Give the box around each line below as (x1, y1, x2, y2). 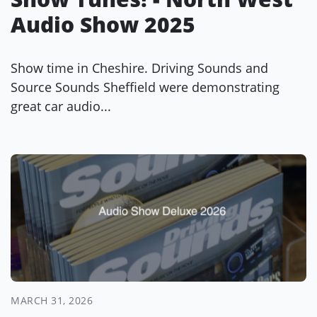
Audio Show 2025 (11, 10, 195, 39)
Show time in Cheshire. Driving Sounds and (11, 59, 268, 76)
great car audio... (11, 98, 111, 115)
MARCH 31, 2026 (11, 294, 93, 307)
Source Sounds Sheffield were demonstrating (11, 79, 279, 96)
